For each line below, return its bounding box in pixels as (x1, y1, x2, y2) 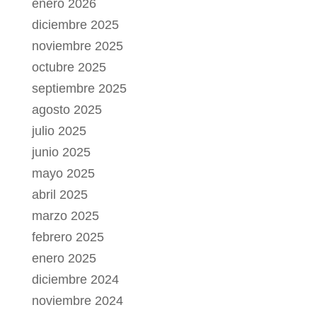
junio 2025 (31, 145, 91, 160)
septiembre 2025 (31, 81, 127, 96)
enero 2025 (31, 251, 96, 266)
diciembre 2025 (31, 18, 119, 33)
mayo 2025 (31, 166, 95, 181)
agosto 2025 (31, 103, 102, 117)
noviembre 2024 (31, 294, 123, 309)
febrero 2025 (31, 230, 104, 245)
